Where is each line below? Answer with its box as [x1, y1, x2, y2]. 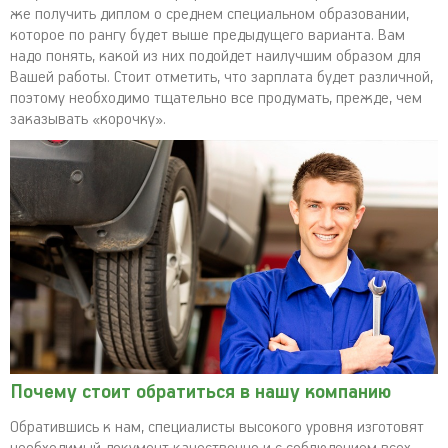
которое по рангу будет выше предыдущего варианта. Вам [10, 26, 405, 45]
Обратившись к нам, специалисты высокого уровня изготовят [10, 417, 424, 437]
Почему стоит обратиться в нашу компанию [10, 380, 391, 404]
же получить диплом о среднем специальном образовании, [10, 5, 409, 24]
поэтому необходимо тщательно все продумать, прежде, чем [10, 89, 422, 108]
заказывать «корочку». [10, 110, 166, 129]
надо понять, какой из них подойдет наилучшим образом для [10, 47, 421, 66]
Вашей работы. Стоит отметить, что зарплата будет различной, [10, 68, 433, 87]
